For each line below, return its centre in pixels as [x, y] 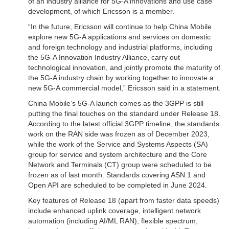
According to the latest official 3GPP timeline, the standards [124, 124]
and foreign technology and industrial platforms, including [120, 47]
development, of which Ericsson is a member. [101, 12]
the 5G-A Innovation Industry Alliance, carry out [104, 58]
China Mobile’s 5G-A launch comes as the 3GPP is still [116, 104]
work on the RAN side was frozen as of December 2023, [119, 134]
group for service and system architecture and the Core [118, 155]
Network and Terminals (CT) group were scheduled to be [120, 165]
